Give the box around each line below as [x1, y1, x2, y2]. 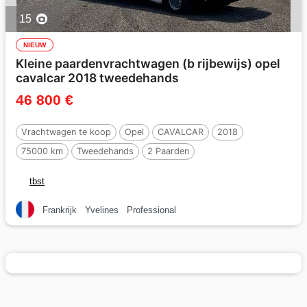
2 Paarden [147, 146, 189, 156]
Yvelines [85, 204, 119, 215]
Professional [127, 204, 176, 215]
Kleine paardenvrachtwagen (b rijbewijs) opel [16, 56, 280, 71]
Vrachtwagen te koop [21, 127, 111, 137]
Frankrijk [42, 204, 77, 215]
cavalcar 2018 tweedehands [16, 71, 179, 85]
